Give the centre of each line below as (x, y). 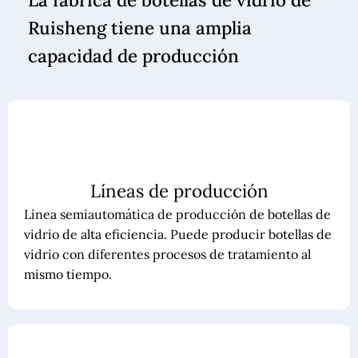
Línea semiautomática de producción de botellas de (177, 214)
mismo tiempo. (68, 274)
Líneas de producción (179, 190)
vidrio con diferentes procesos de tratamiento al (167, 254)
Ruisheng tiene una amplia (139, 28)
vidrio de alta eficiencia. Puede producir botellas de (177, 234)
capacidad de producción (133, 56)
